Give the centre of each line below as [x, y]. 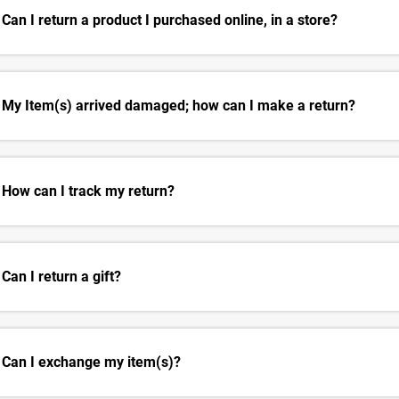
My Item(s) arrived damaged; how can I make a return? [179, 106]
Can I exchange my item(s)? [91, 362]
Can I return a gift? [61, 277]
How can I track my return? [88, 191]
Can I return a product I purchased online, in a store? [170, 20]
